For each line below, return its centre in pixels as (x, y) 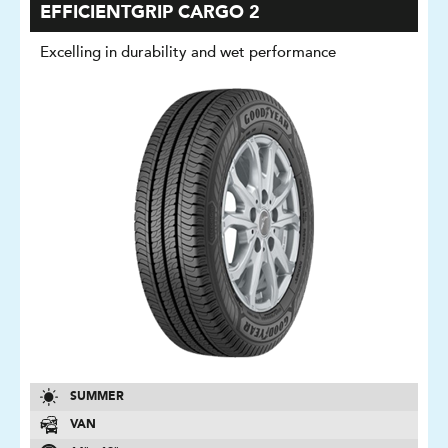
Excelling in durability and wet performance (188, 52)
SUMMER (97, 397)
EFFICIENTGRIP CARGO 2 (150, 13)
